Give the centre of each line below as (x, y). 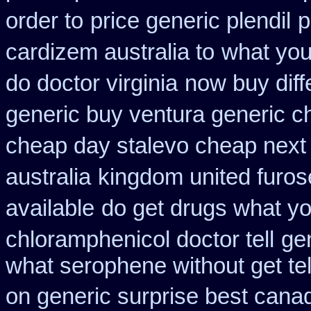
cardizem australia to (110, 52)
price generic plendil (191, 21)
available (50, 208)
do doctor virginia (92, 83)
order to (44, 21)
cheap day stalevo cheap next (156, 146)
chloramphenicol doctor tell (140, 239)
